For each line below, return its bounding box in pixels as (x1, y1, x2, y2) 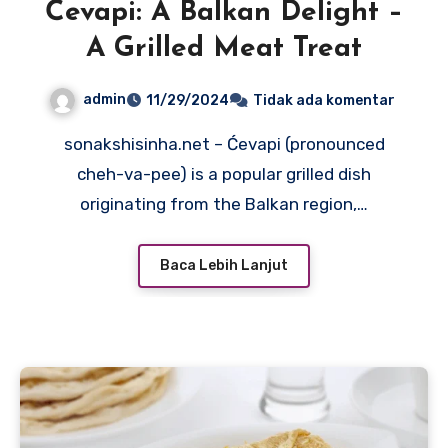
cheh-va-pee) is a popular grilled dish (77, 163, 371, 184)
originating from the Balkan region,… (80, 193, 368, 214)
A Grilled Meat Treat (86, 34, 362, 63)
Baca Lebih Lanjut (160, 257, 288, 275)
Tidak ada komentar (253, 91, 395, 109)
